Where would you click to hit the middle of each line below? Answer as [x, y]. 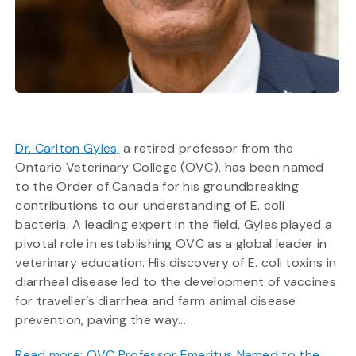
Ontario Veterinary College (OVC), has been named [170, 167]
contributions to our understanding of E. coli [150, 205]
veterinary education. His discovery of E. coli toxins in [176, 262]
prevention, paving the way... [101, 319]
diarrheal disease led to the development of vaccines [176, 281]
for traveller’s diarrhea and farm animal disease [156, 300]
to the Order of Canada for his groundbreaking [157, 186]
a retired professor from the [207, 148]
